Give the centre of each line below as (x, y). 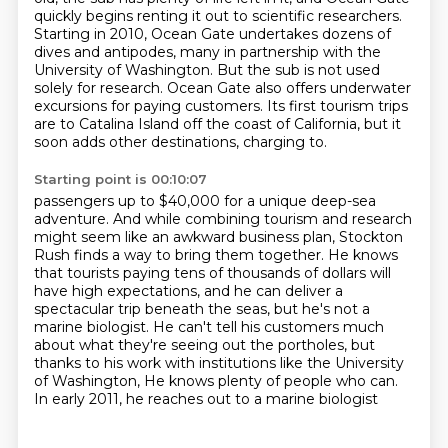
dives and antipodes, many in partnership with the (207, 52)
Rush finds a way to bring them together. (180, 255)
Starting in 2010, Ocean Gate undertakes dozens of (212, 34)
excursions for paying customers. (150, 106)
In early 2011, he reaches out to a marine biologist (205, 399)
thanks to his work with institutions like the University (218, 363)
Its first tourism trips (337, 106)
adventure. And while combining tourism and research (222, 219)
